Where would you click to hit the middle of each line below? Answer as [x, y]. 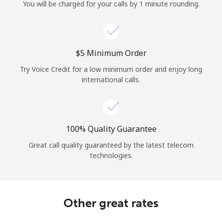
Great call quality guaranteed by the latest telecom [111, 145]
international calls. [111, 79]
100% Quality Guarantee [111, 129]
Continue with [111, 55]
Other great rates [111, 203]
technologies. [111, 155]
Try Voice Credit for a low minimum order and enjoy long [111, 69]
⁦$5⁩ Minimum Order [111, 53]
